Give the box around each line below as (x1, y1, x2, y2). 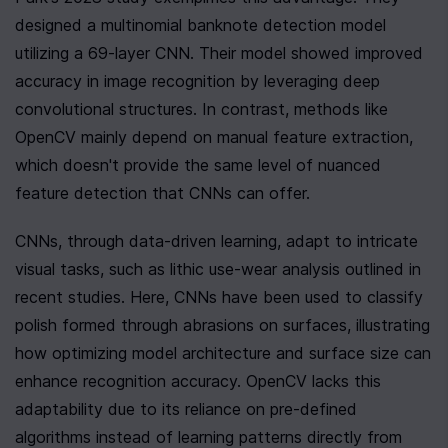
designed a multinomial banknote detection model (15, 15, 386, 35)
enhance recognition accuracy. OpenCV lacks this (15, 371, 381, 391)
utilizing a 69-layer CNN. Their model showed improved (15, 43, 423, 63)
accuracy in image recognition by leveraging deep (15, 71, 380, 91)
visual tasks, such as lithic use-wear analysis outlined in (15, 259, 421, 279)
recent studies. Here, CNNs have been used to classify (15, 287, 423, 307)
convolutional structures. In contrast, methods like (15, 99, 388, 119)
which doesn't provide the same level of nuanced (15, 155, 381, 175)
